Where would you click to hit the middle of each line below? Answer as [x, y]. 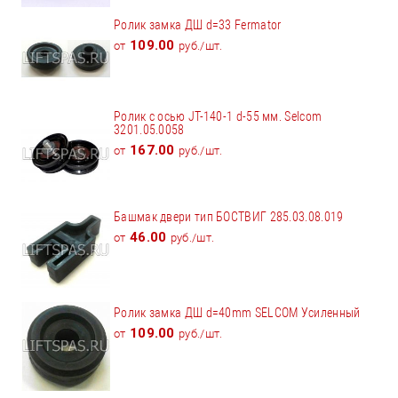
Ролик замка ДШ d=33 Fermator [198, 24]
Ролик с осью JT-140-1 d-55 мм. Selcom [218, 116]
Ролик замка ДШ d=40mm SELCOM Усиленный [237, 312]
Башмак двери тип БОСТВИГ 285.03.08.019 [229, 216]
